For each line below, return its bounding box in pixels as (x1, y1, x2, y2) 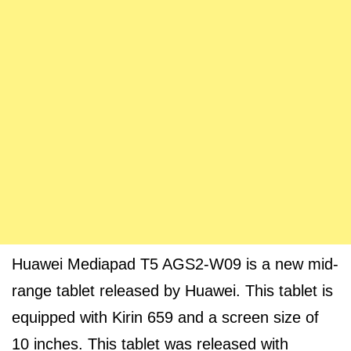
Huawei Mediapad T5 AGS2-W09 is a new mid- (12, 255, 338, 273)
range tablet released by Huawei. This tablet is (12, 282, 333, 299)
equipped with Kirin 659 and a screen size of (12, 309, 319, 326)
